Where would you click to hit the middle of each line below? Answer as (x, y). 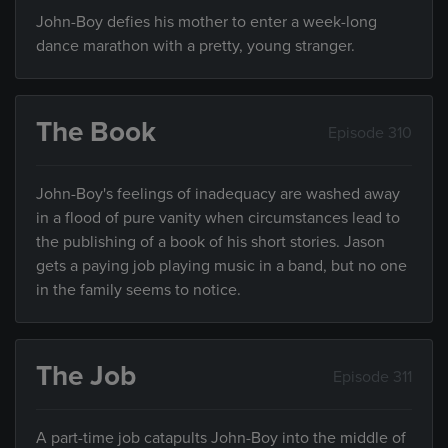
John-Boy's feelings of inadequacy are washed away (218, 194)
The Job (86, 376)
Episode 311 (372, 376)
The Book (96, 132)
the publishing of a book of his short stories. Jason (210, 242)
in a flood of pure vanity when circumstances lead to (218, 218)
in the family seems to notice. (138, 290)
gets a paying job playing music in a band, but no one (221, 266)
